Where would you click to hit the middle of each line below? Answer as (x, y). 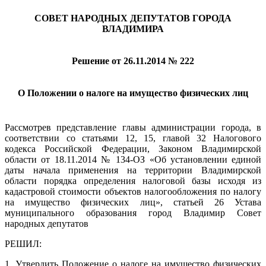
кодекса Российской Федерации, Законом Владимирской (133, 148)
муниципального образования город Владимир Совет (133, 213)
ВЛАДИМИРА (133, 28)
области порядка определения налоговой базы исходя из (133, 180)
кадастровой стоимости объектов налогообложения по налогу (133, 191)
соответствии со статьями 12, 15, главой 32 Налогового (133, 138)
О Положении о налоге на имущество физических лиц (133, 93)
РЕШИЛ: (23, 243)
